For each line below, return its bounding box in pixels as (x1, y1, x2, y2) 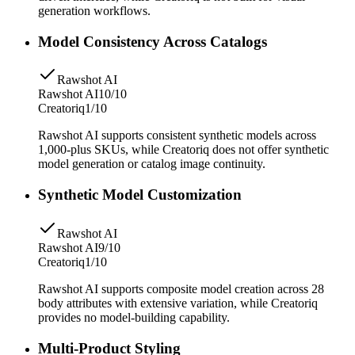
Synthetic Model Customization (38, 186, 242, 204)
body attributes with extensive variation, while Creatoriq (38, 296, 318, 310)
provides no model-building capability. (38, 310, 230, 324)
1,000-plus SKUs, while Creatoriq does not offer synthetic (38, 143, 329, 157)
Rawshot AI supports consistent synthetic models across (38, 128, 316, 143)
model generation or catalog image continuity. (38, 157, 265, 171)
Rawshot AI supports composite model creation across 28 (38, 281, 324, 296)
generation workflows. (38, 3, 151, 17)
